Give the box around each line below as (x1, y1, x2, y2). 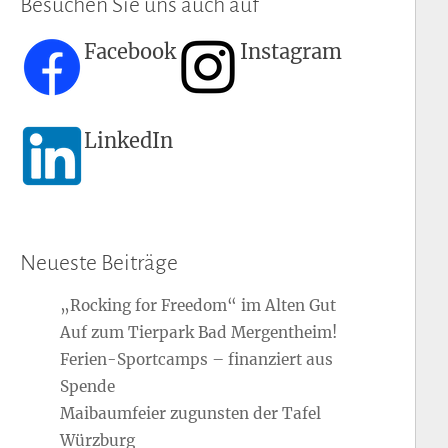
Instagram (240, 38, 343, 64)
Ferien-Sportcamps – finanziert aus (60, 349, 334, 369)
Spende (60, 376, 116, 396)
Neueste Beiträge (20, 250, 179, 275)
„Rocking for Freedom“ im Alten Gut (60, 295, 337, 315)
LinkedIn (84, 127, 174, 153)
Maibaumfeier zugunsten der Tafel (60, 403, 322, 423)
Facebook (84, 38, 177, 64)
